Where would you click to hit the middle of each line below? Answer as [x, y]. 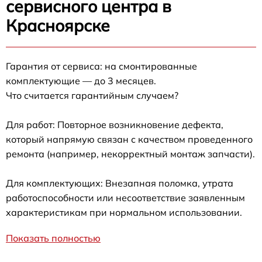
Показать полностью [53, 238]
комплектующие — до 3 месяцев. [81, 81]
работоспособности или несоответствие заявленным [125, 198]
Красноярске [58, 26]
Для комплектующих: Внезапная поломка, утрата [120, 183]
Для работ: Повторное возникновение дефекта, [115, 125]
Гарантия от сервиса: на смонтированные [101, 66]
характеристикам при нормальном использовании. [124, 213]
